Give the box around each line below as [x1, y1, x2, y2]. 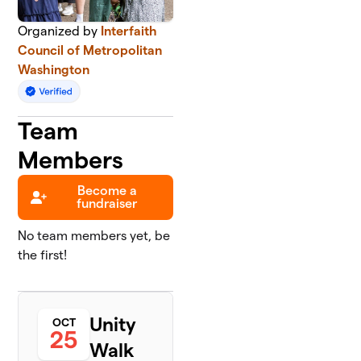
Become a [77, 183, 137, 197]
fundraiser [77, 196, 138, 210]
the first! [18, 247, 68, 262]
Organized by [18, 23, 102, 38]
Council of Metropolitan [18, 43, 163, 57]
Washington [18, 62, 90, 77]
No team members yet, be [18, 228, 171, 243]
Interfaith [101, 23, 158, 38]
